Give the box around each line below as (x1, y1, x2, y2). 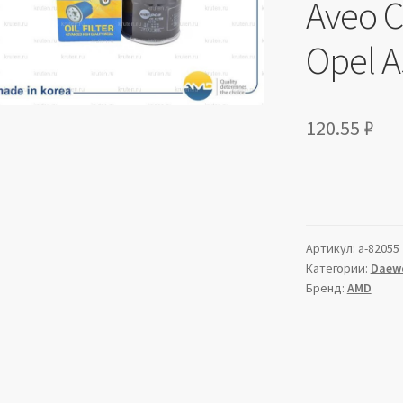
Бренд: (305, 280, 347, 297)
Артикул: (305, 240, 358, 257)
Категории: (305, 260, 371, 277)
